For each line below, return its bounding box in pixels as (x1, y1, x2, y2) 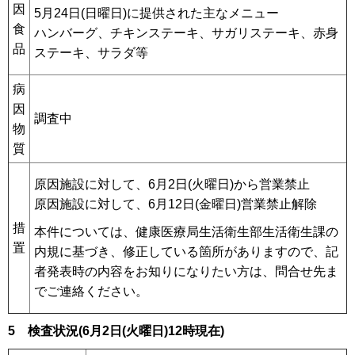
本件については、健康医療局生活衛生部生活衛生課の (34, 224, 338, 239)
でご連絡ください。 (34, 284, 148, 298)
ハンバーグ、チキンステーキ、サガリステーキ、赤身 (34, 25, 338, 40)
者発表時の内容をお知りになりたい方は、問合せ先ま (34, 264, 338, 278)
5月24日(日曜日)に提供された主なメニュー (34, 6, 279, 20)
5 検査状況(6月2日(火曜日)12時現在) (8, 324, 224, 338)
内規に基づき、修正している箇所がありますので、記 (34, 244, 338, 258)
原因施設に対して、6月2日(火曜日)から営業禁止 (34, 177, 310, 192)
